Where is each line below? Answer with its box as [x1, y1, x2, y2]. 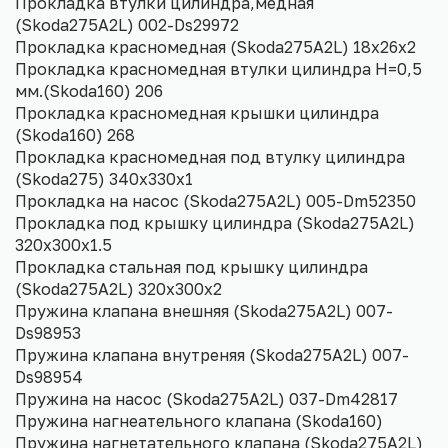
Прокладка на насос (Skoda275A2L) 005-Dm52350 [15, 191, 416, 212]
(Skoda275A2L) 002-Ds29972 [15, 15, 239, 36]
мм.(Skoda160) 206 [15, 81, 163, 102]
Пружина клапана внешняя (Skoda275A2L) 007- [15, 301, 393, 322]
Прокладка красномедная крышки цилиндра [15, 103, 379, 124]
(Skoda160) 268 [15, 125, 135, 146]
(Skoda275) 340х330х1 [15, 169, 193, 190]
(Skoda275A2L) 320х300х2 [15, 279, 222, 300]
